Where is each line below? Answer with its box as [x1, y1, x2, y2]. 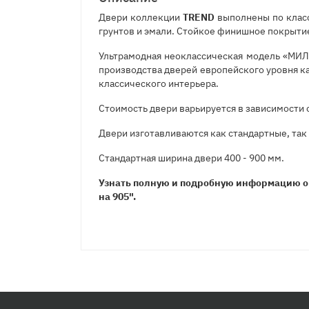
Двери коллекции [99, 11, 183, 23]
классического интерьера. [99, 77, 219, 90]
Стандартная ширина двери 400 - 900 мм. [99, 152, 284, 164]
